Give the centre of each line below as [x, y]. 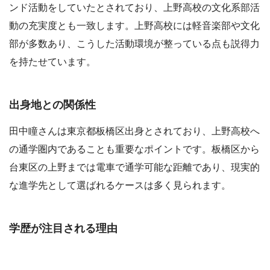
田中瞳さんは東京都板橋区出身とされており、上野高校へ [134, 131]
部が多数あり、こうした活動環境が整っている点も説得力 [134, 43]
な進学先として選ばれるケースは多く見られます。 [120, 185]
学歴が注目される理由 [63, 229]
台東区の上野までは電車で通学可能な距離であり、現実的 [134, 167]
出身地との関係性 [52, 105]
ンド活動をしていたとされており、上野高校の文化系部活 [134, 7]
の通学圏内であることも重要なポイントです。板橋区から [134, 149]
